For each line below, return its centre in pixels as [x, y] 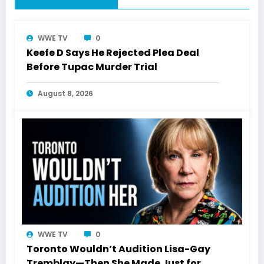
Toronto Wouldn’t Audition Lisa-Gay [118, 249]
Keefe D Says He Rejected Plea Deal [113, 52]
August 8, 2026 [65, 93]
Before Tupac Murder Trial [92, 67]
